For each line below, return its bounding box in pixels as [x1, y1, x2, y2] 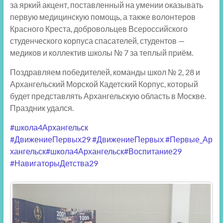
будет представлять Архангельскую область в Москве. [9, 91, 206, 101]
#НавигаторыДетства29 [9, 158, 98, 168]
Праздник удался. [9, 103, 74, 113]
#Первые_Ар [165, 134, 213, 144]
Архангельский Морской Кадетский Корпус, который [9, 79, 198, 89]
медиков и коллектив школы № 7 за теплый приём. [9, 48, 193, 58]
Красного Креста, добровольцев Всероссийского [9, 24, 188, 34]
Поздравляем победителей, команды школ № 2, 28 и [9, 67, 200, 77]
